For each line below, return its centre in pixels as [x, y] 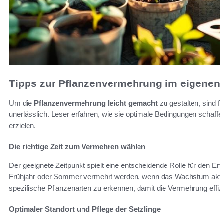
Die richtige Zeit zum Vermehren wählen [77, 147]
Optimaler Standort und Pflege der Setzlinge [85, 209]
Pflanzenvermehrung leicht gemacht [96, 103]
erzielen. [22, 126]
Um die [21, 103]
